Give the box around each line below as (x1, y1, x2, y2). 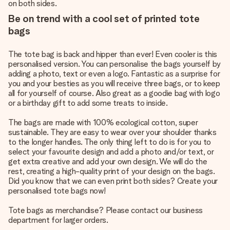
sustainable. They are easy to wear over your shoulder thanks (8, 127, 217, 137)
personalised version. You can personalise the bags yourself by (8, 59, 221, 69)
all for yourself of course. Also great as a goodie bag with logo (8, 88, 220, 98)
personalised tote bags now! (8, 186, 106, 196)
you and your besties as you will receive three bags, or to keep (8, 79, 220, 88)
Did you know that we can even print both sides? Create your (8, 176, 218, 186)
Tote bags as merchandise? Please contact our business (8, 205, 203, 215)
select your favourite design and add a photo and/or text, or (8, 147, 214, 157)
